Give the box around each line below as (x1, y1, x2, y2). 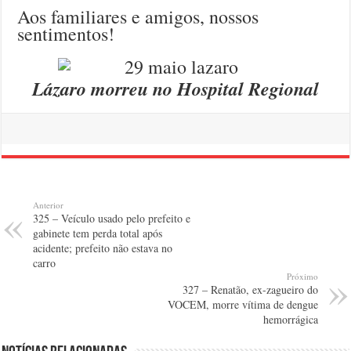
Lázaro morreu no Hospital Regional (31, 75, 319, 103)
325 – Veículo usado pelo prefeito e (33, 211, 191, 226)
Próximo (286, 270, 318, 283)
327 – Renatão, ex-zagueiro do (182, 282, 318, 298)
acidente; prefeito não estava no (33, 241, 173, 256)
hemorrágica (262, 312, 318, 327)
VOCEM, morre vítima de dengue (167, 297, 318, 313)
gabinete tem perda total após (33, 226, 163, 241)
